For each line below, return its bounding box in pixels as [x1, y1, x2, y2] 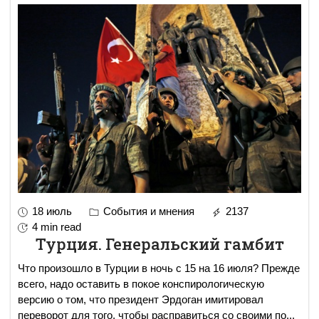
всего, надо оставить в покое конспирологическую [18, 278, 264, 291]
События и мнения [100, 205, 194, 218]
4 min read [32, 221, 81, 234]
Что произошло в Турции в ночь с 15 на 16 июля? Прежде [18, 262, 300, 275]
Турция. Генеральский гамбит [35, 234, 284, 255]
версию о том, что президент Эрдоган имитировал [18, 293, 263, 306]
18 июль [32, 205, 72, 218]
